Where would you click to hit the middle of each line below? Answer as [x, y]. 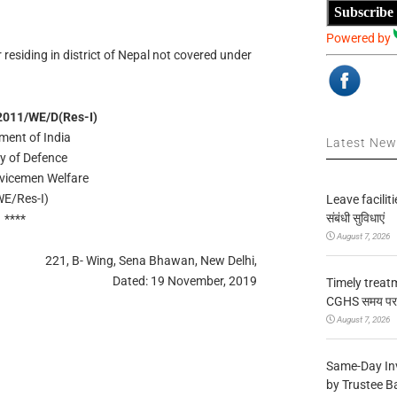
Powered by [360, 38]
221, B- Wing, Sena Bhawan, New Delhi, [152, 260]
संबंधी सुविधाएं [356, 218]
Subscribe [364, 12]
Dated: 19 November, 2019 [185, 280]
